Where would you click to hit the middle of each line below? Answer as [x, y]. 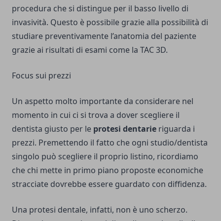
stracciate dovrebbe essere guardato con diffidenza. [109, 184]
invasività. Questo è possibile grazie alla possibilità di [110, 22]
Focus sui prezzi [41, 76]
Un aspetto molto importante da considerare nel [103, 101]
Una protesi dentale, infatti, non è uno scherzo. [100, 210]
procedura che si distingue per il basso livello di [100, 9]
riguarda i [177, 129]
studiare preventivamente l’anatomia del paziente [104, 36]
